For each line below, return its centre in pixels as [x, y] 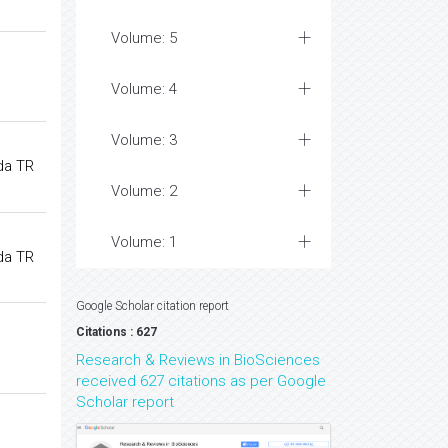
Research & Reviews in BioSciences [198, 360]
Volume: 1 [144, 242]
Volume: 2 [144, 191]
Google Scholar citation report [152, 306]
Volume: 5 [144, 38]
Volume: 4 [144, 89]
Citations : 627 [116, 332]
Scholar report [125, 402]
